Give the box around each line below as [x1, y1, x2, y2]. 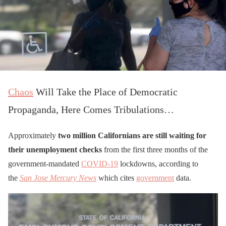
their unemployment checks [8, 145, 102, 154]
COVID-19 [81, 159, 118, 168]
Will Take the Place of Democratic [33, 86, 178, 97]
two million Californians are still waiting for [58, 131, 206, 140]
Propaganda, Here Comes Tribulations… [8, 103, 174, 115]
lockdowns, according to [118, 159, 198, 168]
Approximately [8, 131, 58, 140]
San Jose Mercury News [20, 173, 96, 182]
